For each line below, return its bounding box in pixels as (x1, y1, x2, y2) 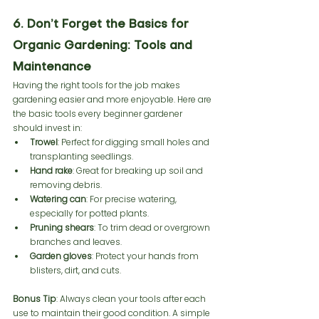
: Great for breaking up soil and (73, 164, 205, 177)
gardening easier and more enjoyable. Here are (13, 93, 214, 106)
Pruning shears (30, 221, 94, 234)
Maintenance (13, 62, 91, 74)
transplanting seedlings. (30, 150, 133, 163)
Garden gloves (30, 250, 92, 263)
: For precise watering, (86, 193, 179, 206)
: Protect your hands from (92, 250, 201, 263)
